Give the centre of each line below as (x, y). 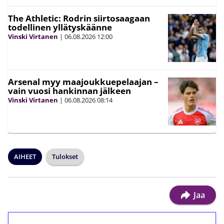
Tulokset (65, 156)
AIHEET (25, 156)
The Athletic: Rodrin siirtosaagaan (79, 18)
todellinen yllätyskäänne (60, 27)
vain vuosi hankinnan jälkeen (69, 91)
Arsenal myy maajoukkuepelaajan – (83, 82)
